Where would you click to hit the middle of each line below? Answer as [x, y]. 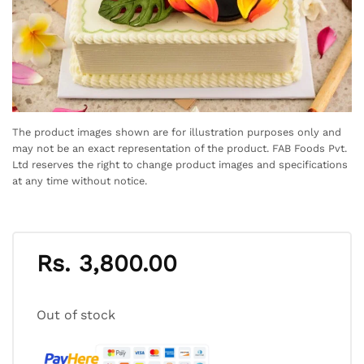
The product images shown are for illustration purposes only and [177, 132]
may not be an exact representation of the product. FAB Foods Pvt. [180, 148]
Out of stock [76, 315]
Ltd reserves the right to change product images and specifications [180, 164]
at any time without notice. [80, 180]
